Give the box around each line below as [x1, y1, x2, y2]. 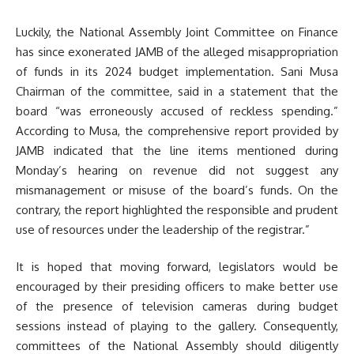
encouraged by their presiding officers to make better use [16, 279, 338, 294]
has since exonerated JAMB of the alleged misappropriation [16, 43, 338, 59]
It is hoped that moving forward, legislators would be [16, 259, 338, 274]
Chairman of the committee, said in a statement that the [16, 83, 338, 99]
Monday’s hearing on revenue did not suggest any [16, 162, 338, 178]
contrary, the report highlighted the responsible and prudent [16, 201, 338, 217]
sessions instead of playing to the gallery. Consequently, [16, 318, 338, 333]
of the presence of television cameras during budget [16, 299, 338, 314]
